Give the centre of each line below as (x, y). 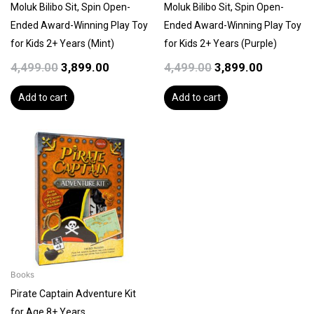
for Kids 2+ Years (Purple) (220, 43)
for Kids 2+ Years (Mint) (62, 43)
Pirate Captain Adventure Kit (73, 293)
